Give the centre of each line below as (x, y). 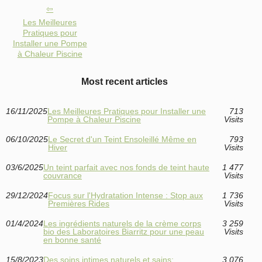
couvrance (63, 176)
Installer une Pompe (50, 44)
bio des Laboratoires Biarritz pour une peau (124, 232)
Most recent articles (124, 82)
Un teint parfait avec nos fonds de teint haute (126, 168)
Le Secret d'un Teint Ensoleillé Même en (122, 139)
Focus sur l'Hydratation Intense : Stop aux (125, 196)
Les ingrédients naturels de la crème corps (122, 224)
